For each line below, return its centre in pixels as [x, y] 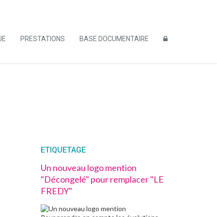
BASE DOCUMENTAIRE [114, 39]
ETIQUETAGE [63, 150]
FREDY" [56, 191]
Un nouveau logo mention [88, 168]
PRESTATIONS [43, 39]
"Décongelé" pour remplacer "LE [102, 179]
